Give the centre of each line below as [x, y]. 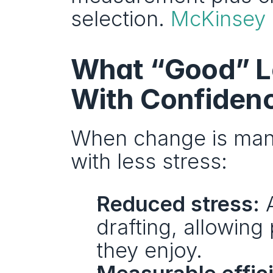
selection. [120, 18]
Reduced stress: [178, 204]
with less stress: [149, 161]
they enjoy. [149, 250]
